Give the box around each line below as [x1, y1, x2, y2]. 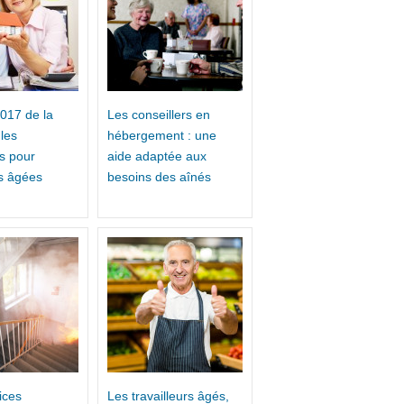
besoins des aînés [107, 170, 211, 185]
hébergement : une [107, 128, 216, 143]
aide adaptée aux [107, 149, 207, 164]
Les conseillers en [107, 107, 210, 123]
